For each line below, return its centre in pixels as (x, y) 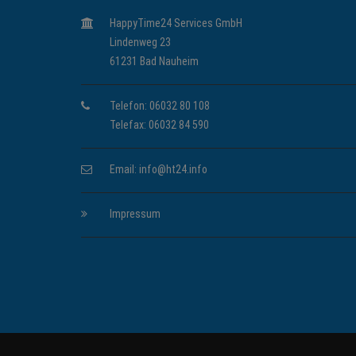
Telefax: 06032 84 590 (159, 125)
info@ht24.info (173, 169)
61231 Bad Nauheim (154, 61)
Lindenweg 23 (140, 42)
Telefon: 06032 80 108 (160, 106)
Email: (124, 169)
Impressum (135, 214)
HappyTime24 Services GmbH (176, 23)
